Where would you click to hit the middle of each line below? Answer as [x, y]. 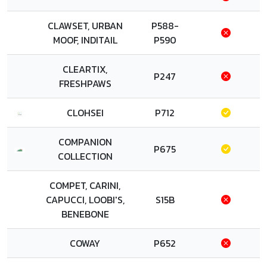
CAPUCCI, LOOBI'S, [85, 200]
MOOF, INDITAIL [85, 40]
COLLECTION [85, 156]
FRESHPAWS [85, 83]
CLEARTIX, [85, 69]
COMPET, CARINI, [85, 185]
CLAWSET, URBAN [85, 26]
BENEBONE [85, 214]
